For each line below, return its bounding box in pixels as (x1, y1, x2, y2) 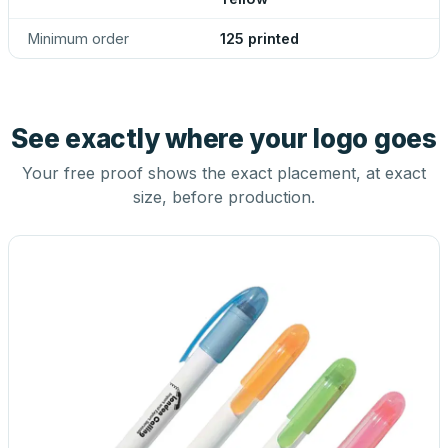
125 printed (220, 30, 299, 47)
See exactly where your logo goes (11, 123, 437, 154)
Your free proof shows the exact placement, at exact (22, 163, 426, 183)
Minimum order (27, 30, 129, 47)
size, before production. (133, 187, 315, 207)
